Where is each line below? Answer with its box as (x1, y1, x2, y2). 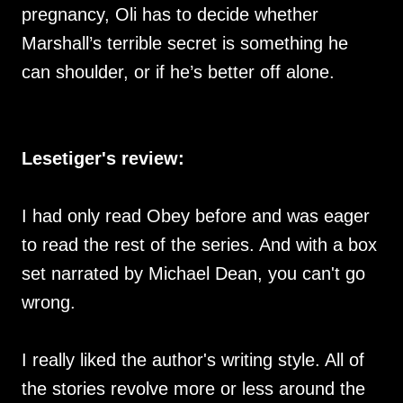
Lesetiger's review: (22, 148, 184, 168)
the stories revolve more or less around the (22, 379, 365, 399)
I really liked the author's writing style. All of (22, 350, 364, 370)
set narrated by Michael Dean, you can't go (22, 264, 365, 283)
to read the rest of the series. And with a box (22, 235, 377, 255)
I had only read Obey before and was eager (22, 206, 370, 226)
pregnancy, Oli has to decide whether (22, 4, 318, 24)
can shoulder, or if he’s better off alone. (22, 62, 335, 82)
